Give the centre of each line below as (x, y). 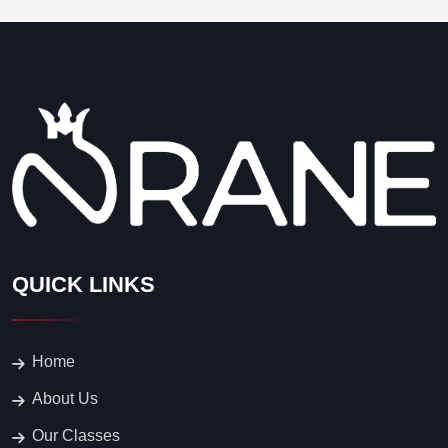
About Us (65, 399)
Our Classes (76, 436)
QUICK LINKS (83, 285)
